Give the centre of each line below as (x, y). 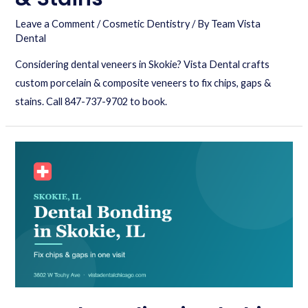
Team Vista (236, 23)
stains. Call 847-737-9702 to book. (91, 102)
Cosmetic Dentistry (146, 23)
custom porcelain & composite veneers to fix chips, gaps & (143, 83)
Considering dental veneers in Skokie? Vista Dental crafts (143, 65)
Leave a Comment (55, 23)
